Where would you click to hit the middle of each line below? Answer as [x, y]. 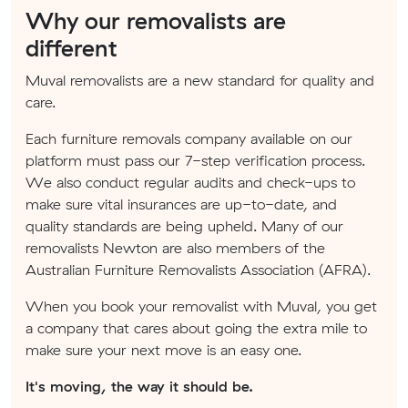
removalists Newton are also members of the [175, 248]
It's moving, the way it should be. [139, 387]
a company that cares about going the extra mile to [196, 328]
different [71, 48]
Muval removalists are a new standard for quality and [200, 81]
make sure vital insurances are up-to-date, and [181, 204]
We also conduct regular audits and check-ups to [190, 183]
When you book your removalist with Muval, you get [201, 306]
